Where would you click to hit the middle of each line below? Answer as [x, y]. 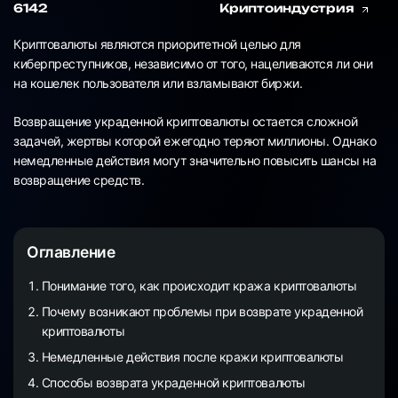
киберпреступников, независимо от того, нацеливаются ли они [193, 64]
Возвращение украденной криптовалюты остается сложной [186, 122]
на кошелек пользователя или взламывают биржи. [158, 84]
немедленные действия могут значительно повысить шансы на [195, 161]
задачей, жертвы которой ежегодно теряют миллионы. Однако [195, 141]
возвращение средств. [79, 180]
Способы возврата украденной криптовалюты [173, 382]
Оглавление [71, 252]
